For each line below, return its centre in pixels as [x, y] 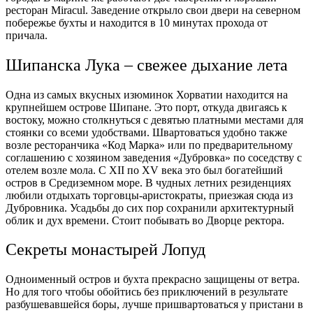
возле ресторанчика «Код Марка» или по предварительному [149, 145]
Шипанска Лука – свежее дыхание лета [147, 65]
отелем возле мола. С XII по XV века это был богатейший [144, 170]
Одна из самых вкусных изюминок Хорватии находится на [147, 94]
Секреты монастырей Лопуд [105, 250]
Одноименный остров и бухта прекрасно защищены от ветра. [153, 279]
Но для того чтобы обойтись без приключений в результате [147, 292]
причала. [27, 35]
